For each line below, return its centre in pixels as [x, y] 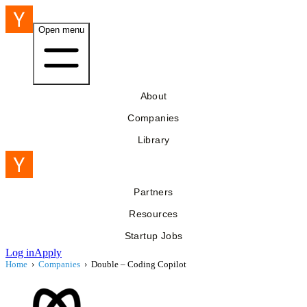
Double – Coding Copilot [139, 264]
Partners [153, 192]
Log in [20, 253]
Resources [153, 214]
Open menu [61, 30]
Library [153, 140]
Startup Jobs [153, 236]
